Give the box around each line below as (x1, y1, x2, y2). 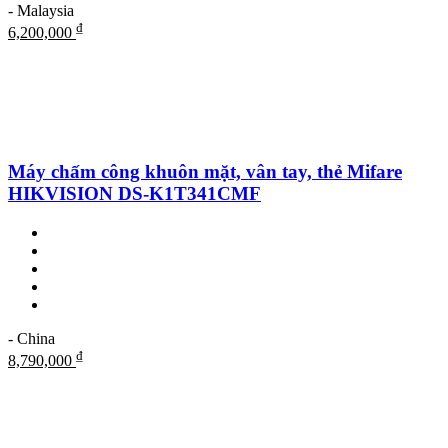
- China (8, 329, 55, 347)
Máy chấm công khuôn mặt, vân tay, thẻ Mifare (8, 161, 402, 183)
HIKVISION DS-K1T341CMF (8, 183, 261, 205)
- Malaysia (8, 2, 74, 20)
